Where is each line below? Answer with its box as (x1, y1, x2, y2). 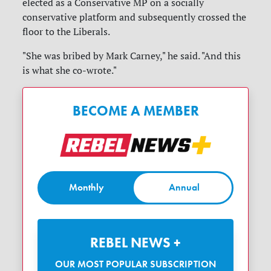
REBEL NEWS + (99, 233, 181, 252)
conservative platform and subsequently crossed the (22, 10, 247, 23)
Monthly (69, 181, 105, 194)
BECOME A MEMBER (72, 101, 199, 120)
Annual (169, 181, 200, 194)
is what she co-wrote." (22, 64, 117, 76)
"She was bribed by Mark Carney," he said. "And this (22, 49, 241, 62)
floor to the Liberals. (22, 25, 111, 38)
